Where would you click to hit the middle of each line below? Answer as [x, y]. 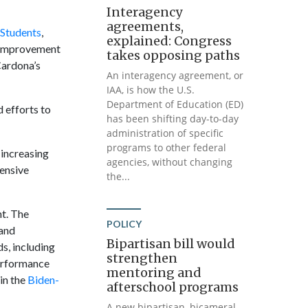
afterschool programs [173, 287]
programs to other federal [167, 147]
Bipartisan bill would [171, 244]
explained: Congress [169, 41]
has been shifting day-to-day [173, 119]
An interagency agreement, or [175, 75]
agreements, [145, 26]
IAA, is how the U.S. [151, 90]
